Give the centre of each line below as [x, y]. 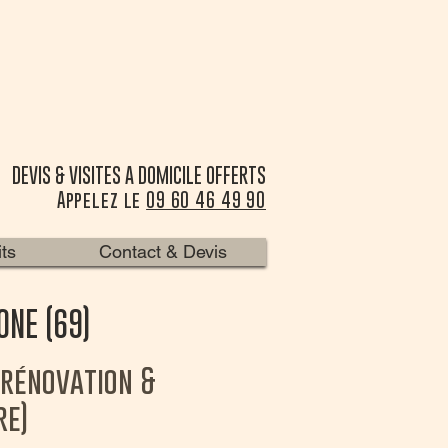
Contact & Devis [163, 251]
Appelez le [101, 200]
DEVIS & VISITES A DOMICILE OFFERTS [139, 175]
